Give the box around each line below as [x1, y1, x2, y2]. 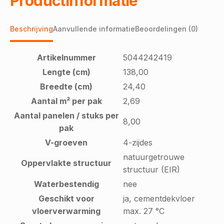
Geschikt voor [38, 193, 94, 203]
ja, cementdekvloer [123, 193, 195, 203]
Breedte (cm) [40, 81, 92, 91]
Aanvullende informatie [53, 24, 135, 33]
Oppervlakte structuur [21, 157, 111, 168]
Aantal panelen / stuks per [13, 110, 119, 120]
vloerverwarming [32, 205, 100, 216]
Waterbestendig [33, 178, 99, 189]
